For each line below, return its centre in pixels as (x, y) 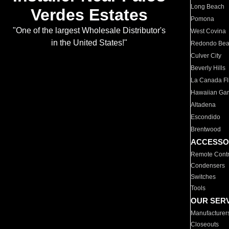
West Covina (209, 31)
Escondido (206, 117)
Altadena (203, 105)
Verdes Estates (89, 15)
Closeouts (205, 224)
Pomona (203, 19)
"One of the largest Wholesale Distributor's (89, 31)
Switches (203, 177)
